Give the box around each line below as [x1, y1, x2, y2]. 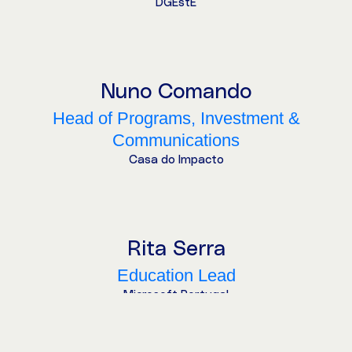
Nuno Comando [101, 80, 251, 103]
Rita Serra [126, 237, 225, 260]
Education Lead [116, 265, 236, 285]
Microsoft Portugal [123, 288, 229, 301]
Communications [112, 130, 240, 150]
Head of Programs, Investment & [52, 108, 300, 128]
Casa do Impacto [128, 153, 224, 166]
